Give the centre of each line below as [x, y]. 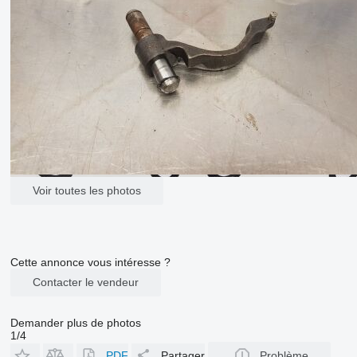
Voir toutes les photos [86, 190]
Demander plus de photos [75, 322]
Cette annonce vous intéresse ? [90, 262]
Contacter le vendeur [85, 282]
